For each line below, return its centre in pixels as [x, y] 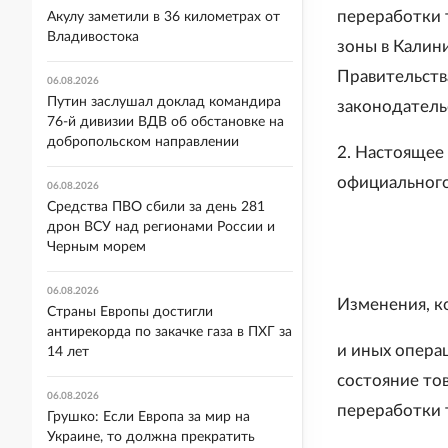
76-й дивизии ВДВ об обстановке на [165, 122]
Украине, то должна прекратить [151, 437]
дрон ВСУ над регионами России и [161, 227]
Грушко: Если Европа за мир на [148, 417]
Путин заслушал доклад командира [164, 102]
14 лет [68, 352]
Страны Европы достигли [130, 312]
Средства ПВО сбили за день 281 [156, 207]
